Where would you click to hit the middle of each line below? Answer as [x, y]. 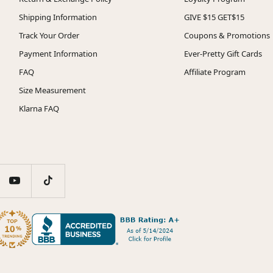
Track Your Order [49, 35]
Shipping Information [58, 17]
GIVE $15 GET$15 [214, 17]
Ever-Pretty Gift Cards [223, 53]
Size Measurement [52, 90]
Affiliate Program [215, 72]
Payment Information [58, 53]
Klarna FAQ [39, 108]
